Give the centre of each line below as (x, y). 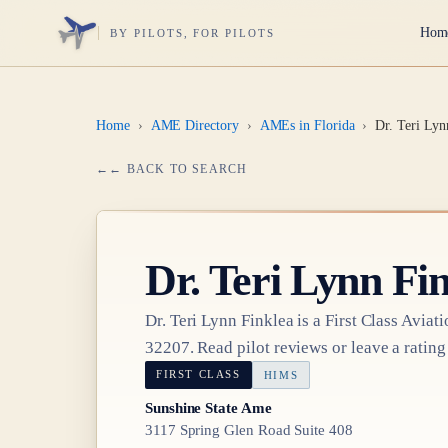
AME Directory (194, 125)
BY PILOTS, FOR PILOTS (192, 32)
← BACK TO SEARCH (178, 168)
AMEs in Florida (307, 125)
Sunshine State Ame (208, 408)
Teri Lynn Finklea (231, 320)
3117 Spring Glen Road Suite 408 (249, 430)
